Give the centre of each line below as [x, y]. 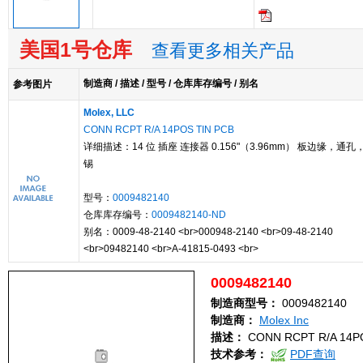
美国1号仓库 [70, 49]
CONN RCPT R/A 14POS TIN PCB [159, 130]
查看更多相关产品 [223, 51]
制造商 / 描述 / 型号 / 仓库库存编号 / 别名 [171, 83]
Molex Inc [284, 320]
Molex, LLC [109, 113]
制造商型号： [245, 303]
